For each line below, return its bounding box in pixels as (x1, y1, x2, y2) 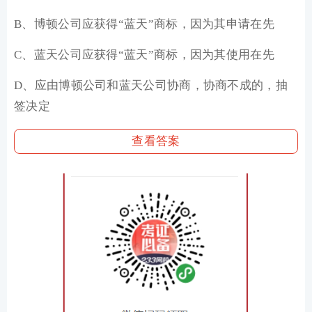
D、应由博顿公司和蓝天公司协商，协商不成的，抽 (14, 79, 288, 92)
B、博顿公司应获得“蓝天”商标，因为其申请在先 (14, 17, 274, 31)
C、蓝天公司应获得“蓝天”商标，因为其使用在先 (14, 48, 274, 61)
